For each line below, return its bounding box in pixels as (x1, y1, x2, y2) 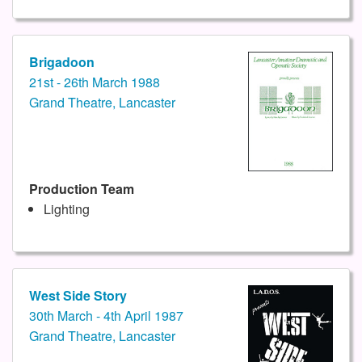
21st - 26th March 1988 (29, 73, 160, 92)
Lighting (43, 200, 90, 219)
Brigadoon (29, 53, 95, 72)
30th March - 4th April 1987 (29, 306, 183, 326)
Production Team (29, 179, 134, 199)
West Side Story (29, 286, 127, 305)
